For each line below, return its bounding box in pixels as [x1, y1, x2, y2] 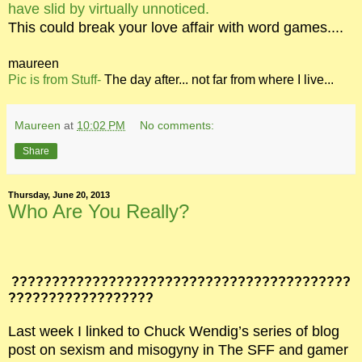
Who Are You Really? [8, 200, 189, 222]
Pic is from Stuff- [8, 72, 101, 86]
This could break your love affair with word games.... [8, 19, 343, 36]
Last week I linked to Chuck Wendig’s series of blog [8, 323, 339, 340]
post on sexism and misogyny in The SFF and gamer [8, 342, 348, 359]
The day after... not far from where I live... [101, 72, 334, 86]
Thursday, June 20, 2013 [8, 190, 110, 200]
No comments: [140, 118, 215, 132]
